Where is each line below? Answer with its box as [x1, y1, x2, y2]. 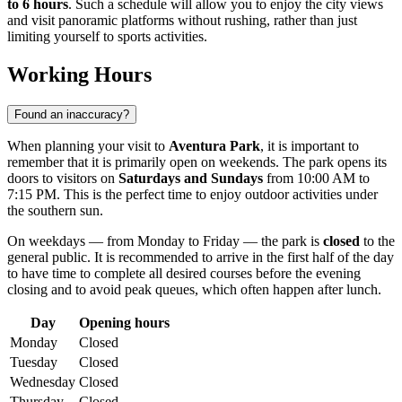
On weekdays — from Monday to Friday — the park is [7, 233, 323, 249]
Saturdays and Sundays [118, 170, 263, 187]
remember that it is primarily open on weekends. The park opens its [7, 154, 387, 170]
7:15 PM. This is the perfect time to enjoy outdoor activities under [7, 187, 378, 203]
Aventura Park [169, 138, 260, 154]
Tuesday [10, 354, 57, 371]
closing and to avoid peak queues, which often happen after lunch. [7, 282, 381, 298]
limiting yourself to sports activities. [7, 29, 207, 45]
